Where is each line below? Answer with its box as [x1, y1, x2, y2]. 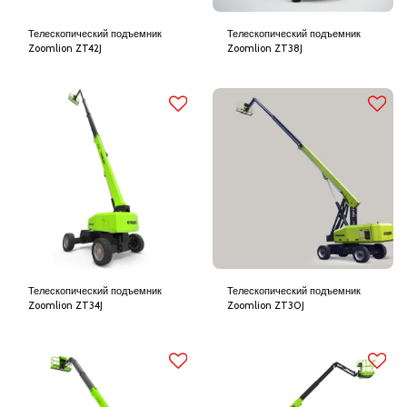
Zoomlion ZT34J [28, 299, 103, 312]
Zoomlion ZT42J [28, 42, 102, 55]
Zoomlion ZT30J [227, 299, 304, 312]
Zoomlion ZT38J [227, 42, 303, 55]
